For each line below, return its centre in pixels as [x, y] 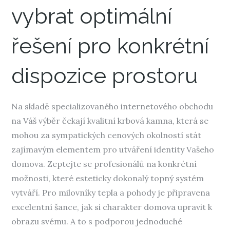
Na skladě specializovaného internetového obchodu [112, 106]
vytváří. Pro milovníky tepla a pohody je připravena [111, 193]
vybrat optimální [92, 16]
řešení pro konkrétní [110, 46]
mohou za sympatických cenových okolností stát [107, 135]
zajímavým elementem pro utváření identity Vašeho [113, 149]
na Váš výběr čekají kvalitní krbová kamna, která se [110, 121]
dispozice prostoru [105, 76]
